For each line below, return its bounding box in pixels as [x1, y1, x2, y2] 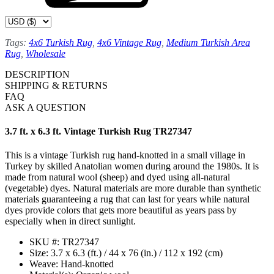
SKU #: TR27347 [29, 237, 99, 248]
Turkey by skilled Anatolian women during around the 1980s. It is [5, 161, 259, 172]
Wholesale [26, 48, 65, 59]
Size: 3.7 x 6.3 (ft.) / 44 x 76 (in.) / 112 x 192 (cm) [29, 248, 223, 259]
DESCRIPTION [5, 68, 70, 80]
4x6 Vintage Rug [97, 37, 161, 48]
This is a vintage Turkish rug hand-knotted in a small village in [5, 150, 245, 161]
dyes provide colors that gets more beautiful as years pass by [5, 205, 237, 216]
